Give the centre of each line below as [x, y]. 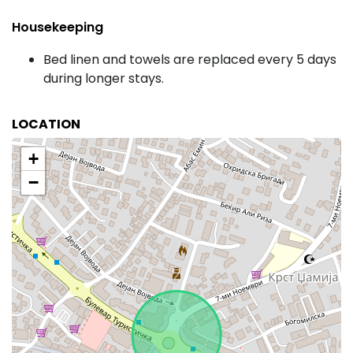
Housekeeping [58, 27]
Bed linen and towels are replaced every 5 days [190, 59]
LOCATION [46, 124]
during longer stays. [104, 78]
